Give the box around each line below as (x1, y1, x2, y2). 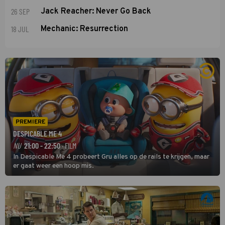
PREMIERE (16, 118, 45, 126)
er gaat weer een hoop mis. (13, 161, 94, 170)
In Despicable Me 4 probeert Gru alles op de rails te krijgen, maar (13, 152, 209, 161)
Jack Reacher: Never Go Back (41, 6, 152, 17)
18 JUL (11, 24, 29, 34)
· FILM (60, 140, 76, 150)
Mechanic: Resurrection (41, 24, 129, 34)
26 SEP (11, 6, 30, 16)
